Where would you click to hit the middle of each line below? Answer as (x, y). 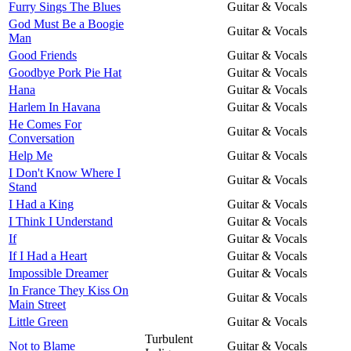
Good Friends (43, 55)
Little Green (38, 321)
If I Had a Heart (48, 255)
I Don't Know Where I (65, 172)
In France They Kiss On (69, 290)
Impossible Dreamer (58, 273)
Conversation (42, 138)
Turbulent (169, 338)
